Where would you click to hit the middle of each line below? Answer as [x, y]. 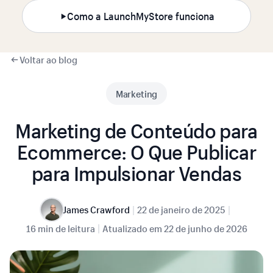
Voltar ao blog [48, 60]
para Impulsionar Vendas [136, 173]
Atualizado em [132, 228]
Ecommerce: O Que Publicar [136, 152]
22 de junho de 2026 [205, 228]
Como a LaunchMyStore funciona [141, 16]
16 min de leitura [60, 228]
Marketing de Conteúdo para [136, 131]
